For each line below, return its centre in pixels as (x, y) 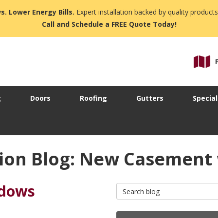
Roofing (93, 98)
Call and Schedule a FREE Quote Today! (109, 24)
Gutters (150, 98)
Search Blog (136, 187)
